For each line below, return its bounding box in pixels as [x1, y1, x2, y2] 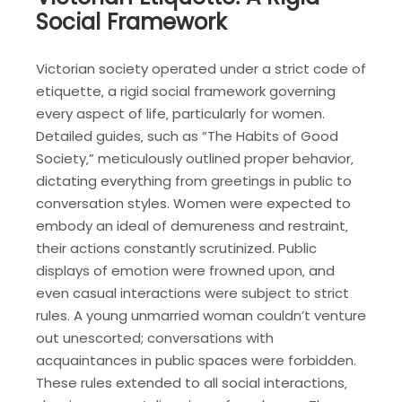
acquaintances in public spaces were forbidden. [36, 351, 356, 371]
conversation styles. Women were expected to [36, 194, 351, 214]
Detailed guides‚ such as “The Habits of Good [36, 127, 338, 146]
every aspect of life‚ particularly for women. [36, 104, 325, 124]
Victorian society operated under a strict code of [36, 59, 366, 79]
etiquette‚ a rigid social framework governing [36, 82, 336, 101]
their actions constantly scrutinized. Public [36, 239, 317, 258]
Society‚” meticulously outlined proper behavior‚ [36, 149, 354, 169]
